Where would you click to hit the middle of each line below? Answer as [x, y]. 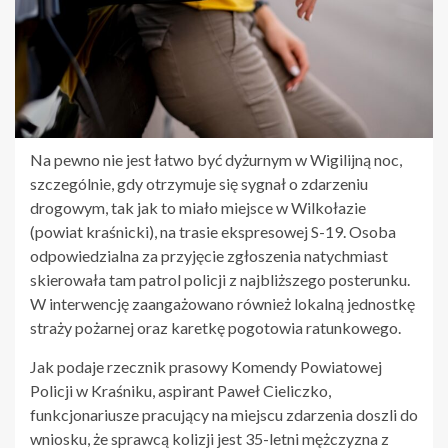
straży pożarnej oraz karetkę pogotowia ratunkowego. [215, 327]
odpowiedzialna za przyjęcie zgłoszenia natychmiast [209, 255]
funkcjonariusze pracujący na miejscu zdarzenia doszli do [224, 414]
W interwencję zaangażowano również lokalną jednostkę [222, 303]
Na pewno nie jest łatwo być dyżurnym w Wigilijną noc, [216, 159]
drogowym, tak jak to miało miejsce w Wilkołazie [198, 207]
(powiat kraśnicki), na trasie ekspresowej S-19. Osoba [213, 231]
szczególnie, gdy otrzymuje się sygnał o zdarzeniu [199, 183]
